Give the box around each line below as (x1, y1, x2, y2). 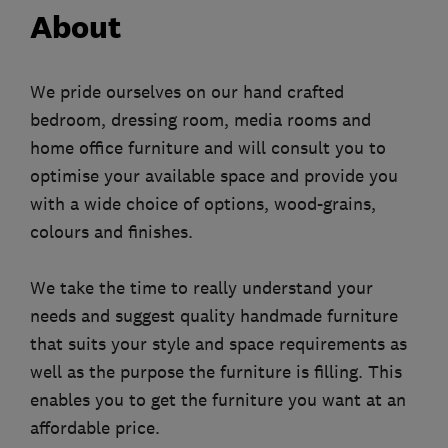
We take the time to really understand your (30, 277, 373, 300)
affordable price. (30, 417, 160, 440)
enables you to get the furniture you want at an (30, 389, 406, 412)
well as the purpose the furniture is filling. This (30, 361, 402, 384)
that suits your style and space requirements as (30, 333, 407, 356)
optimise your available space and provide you (30, 165, 398, 188)
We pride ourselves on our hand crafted (30, 81, 344, 104)
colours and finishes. (30, 221, 193, 244)
